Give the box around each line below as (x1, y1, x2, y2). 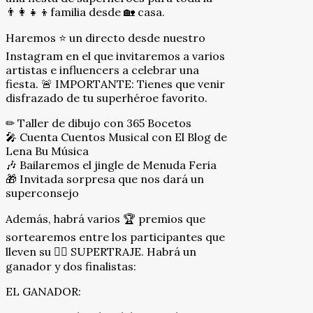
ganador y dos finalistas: (6, 259, 136, 273)
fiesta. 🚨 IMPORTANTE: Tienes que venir (6, 76, 225, 91)
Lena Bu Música (6, 143, 89, 158)
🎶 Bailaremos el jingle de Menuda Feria (6, 157, 217, 172)
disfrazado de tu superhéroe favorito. (6, 90, 208, 105)
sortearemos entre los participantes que (6, 229, 225, 244)
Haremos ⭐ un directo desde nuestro (6, 30, 205, 45)
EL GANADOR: (6, 284, 81, 298)
